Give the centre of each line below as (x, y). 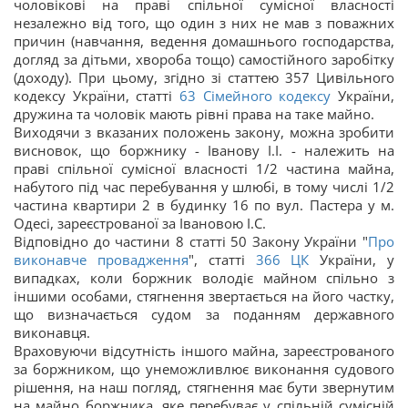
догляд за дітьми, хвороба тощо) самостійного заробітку (204, 60)
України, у (352, 260)
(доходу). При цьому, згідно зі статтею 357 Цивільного (204, 78)
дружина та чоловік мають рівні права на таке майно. (194, 114)
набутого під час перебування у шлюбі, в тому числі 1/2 (204, 187)
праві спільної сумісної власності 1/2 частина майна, (204, 169)
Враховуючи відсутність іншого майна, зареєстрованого (204, 351)
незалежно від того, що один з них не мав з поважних (204, 23)
